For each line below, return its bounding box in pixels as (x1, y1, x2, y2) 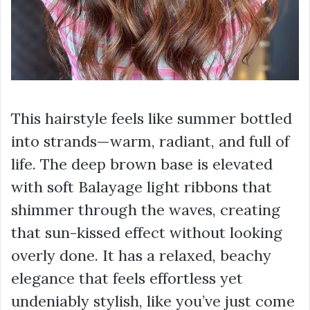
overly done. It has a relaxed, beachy (11, 246, 271, 265)
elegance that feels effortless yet (11, 268, 243, 288)
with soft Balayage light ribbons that (11, 177, 272, 197)
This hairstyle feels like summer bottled (11, 109, 292, 128)
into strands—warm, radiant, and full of (11, 131, 289, 151)
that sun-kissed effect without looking (11, 223, 282, 242)
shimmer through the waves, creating (11, 200, 280, 219)
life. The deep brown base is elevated (11, 154, 273, 174)
